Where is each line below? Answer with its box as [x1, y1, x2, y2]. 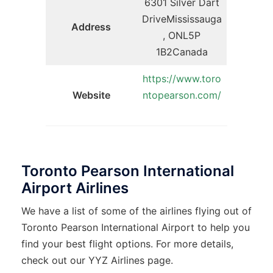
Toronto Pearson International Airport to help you [21, 221, 250, 233]
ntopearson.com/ [142, 88, 221, 101]
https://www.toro [142, 72, 221, 85]
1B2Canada [155, 45, 208, 58]
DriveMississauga [141, 12, 222, 25]
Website [72, 88, 110, 101]
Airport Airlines [21, 179, 129, 197]
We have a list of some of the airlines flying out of [21, 204, 252, 217]
